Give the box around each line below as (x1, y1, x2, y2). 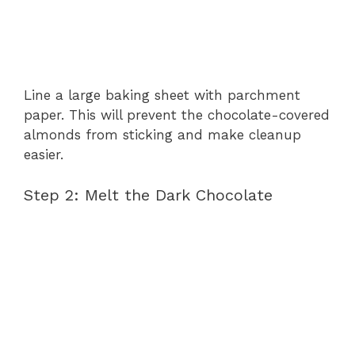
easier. (24, 147, 63, 162)
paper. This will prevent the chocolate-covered (24, 107, 330, 123)
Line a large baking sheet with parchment (24, 87, 300, 103)
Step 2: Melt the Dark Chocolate (24, 185, 273, 204)
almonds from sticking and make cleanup (24, 127, 301, 143)
